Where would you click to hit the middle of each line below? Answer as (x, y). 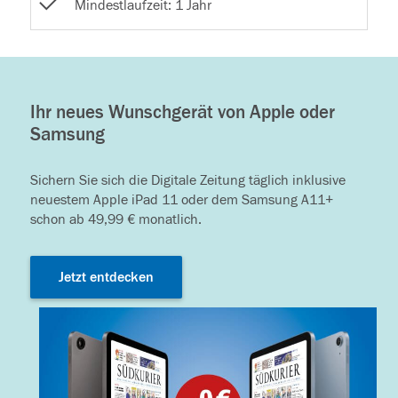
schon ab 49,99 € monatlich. (116, 220)
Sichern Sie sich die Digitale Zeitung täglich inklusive (188, 181)
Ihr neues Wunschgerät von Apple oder (183, 113)
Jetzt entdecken (106, 278)
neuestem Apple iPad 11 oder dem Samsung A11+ (182, 200)
